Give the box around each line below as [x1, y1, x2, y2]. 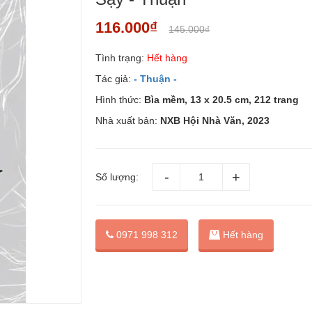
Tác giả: [95, 73, 134, 84]
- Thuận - [134, 73, 178, 84]
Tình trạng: [95, 52, 145, 63]
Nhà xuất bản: [95, 115, 161, 126]
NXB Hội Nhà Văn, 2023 [160, 115, 270, 126]
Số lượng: [95, 171, 139, 182]
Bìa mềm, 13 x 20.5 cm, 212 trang [144, 94, 299, 105]
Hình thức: [95, 94, 145, 105]
